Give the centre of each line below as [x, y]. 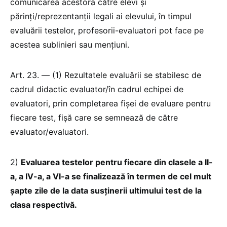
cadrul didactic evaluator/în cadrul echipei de [97, 89]
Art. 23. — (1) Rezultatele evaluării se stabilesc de [106, 75]
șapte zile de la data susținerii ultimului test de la [106, 190]
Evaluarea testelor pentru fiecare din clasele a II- [117, 162]
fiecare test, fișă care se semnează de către [94, 117]
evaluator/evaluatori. [49, 131]
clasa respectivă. [44, 204]
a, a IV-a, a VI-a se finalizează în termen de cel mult [111, 176]
